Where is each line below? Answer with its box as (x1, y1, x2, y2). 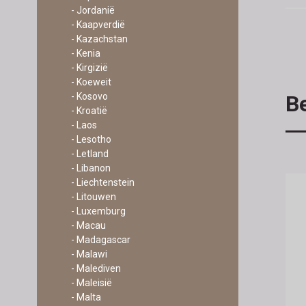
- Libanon (70, 163, 111, 173)
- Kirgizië (70, 62, 108, 73)
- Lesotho (70, 134, 111, 145)
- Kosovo (70, 91, 108, 102)
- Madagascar (70, 234, 130, 245)
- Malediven (70, 263, 121, 274)
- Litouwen (70, 191, 116, 202)
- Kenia (70, 48, 100, 59)
